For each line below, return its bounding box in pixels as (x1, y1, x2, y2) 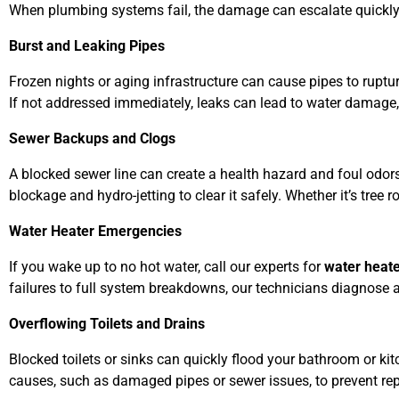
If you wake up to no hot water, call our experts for (9, 258, 324, 275)
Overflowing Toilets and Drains (9, 315, 205, 332)
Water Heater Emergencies (9, 223, 182, 240)
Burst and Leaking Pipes (9, 37, 165, 54)
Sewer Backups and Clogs (9, 130, 175, 147)
